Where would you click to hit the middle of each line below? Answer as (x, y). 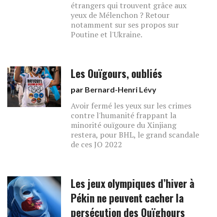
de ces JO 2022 (97, 144)
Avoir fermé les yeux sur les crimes (131, 106)
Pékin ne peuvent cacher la (127, 198)
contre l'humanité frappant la (124, 115)
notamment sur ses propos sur (125, 25)
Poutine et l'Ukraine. (107, 34)
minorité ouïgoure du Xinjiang (124, 125)
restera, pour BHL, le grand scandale (135, 135)
